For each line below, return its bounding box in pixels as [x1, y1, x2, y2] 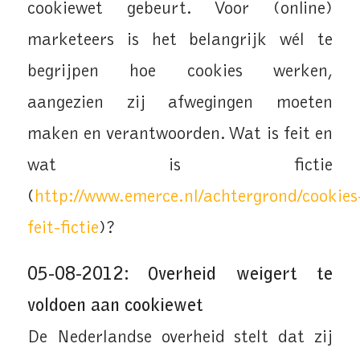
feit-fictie [27, 219, 99, 238]
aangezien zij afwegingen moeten [27, 93, 333, 112]
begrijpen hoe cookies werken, [27, 62, 333, 81]
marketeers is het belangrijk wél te [27, 31, 333, 50]
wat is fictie [27, 156, 333, 175]
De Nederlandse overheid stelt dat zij [27, 329, 333, 348]
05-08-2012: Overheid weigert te [27, 266, 333, 285]
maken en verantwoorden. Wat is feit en [27, 125, 333, 144]
